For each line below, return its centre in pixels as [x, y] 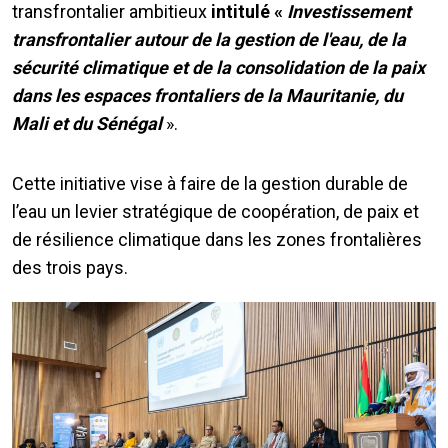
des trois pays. [70, 268]
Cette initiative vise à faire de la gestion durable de [210, 184]
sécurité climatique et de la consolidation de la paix [218, 68]
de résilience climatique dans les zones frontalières [217, 240]
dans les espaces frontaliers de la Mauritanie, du [207, 96]
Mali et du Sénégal [87, 124]
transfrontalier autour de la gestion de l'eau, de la [209, 40]
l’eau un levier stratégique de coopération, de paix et [215, 212]
